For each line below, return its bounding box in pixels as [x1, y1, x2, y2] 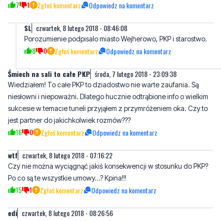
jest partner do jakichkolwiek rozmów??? [8, 116, 131, 125]
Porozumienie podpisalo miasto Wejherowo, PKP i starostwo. [24, 35, 207, 43]
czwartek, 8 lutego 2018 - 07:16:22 [22, 150, 112, 161]
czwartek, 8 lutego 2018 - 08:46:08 [36, 23, 127, 34]
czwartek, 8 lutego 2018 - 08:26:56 [22, 208, 113, 219]
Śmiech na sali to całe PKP [8, 69, 90, 79]
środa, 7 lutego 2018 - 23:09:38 [95, 69, 177, 79]
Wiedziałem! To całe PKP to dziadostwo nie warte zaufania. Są [8, 80, 199, 89]
